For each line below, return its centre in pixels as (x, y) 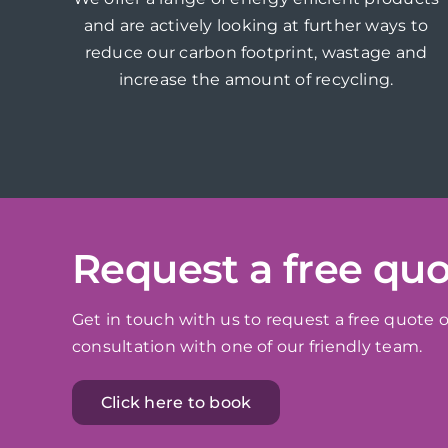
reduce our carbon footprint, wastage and (256, 52)
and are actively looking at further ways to (256, 25)
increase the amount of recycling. (256, 79)
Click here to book (176, 402)
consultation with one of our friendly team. (247, 346)
